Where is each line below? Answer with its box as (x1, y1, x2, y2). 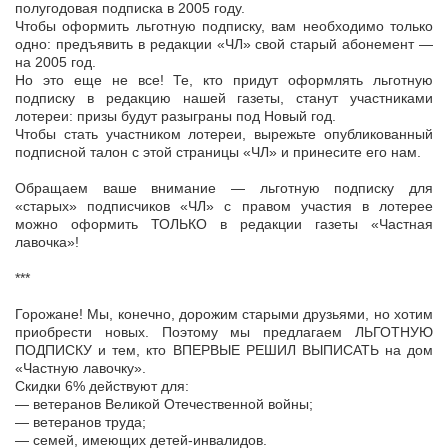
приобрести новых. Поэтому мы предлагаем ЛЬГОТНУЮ (15, 324, 433, 341)
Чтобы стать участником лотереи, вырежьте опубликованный (15, 126, 433, 143)
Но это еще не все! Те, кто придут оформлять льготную (15, 72, 433, 89)
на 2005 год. (15, 54, 96, 71)
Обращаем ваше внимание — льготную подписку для (15, 180, 433, 197)
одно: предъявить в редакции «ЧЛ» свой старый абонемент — (15, 36, 433, 53)
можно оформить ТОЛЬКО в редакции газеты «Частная (15, 216, 433, 233)
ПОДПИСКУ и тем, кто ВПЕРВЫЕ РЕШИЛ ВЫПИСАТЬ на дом (15, 342, 433, 359)
